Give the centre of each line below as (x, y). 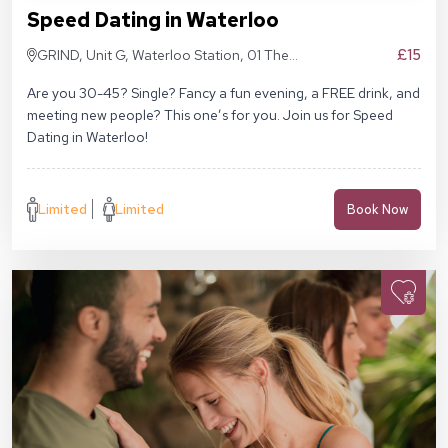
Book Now (377, 209)
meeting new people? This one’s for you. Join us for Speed (210, 114)
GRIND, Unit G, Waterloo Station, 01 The (163, 54)
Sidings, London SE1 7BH (114, 76)
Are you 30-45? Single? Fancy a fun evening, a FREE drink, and (223, 92)
